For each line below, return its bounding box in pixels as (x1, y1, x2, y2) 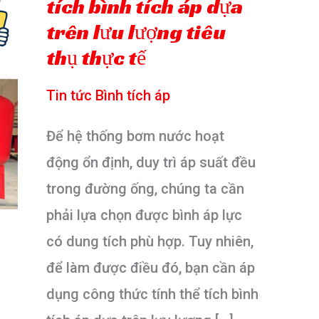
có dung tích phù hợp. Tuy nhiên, (46, 232, 253, 250)
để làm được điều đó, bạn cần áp (46, 258, 255, 276)
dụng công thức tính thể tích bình (46, 285, 258, 303)
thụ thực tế (46, 43, 146, 71)
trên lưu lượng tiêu (46, 18, 226, 46)
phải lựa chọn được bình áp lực (46, 206, 242, 224)
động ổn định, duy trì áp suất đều (46, 153, 256, 171)
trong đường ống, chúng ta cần (46, 179, 244, 197)
